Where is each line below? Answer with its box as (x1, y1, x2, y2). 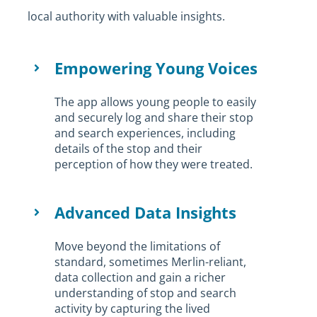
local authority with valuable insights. (27, 8, 225, 24)
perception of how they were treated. (54, 156, 253, 172)
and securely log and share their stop (54, 109, 254, 125)
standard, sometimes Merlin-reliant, (54, 253, 247, 270)
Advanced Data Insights (54, 201, 237, 223)
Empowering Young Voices (54, 57, 258, 79)
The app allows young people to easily (54, 93, 257, 110)
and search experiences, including (54, 125, 236, 141)
